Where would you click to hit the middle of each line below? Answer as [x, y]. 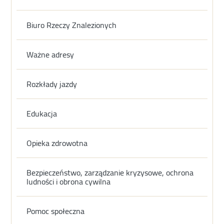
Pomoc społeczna [56, 211]
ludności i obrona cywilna [69, 182]
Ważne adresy [50, 55]
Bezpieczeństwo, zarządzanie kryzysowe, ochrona [110, 173]
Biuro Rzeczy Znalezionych [72, 25]
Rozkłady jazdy [52, 84]
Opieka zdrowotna [57, 143]
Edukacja [42, 114]
